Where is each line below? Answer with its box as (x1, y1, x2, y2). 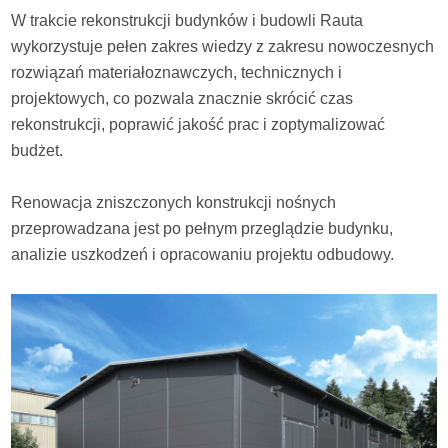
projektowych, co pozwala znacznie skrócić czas (11, 89, 354, 107)
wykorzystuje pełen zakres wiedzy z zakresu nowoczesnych (11, 37, 435, 55)
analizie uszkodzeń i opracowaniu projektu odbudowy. (11, 245, 395, 263)
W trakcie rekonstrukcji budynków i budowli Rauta (11, 11, 364, 29)
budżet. (11, 141, 64, 159)
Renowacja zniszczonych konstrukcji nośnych (11, 193, 337, 211)
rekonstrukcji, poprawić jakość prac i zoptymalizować (11, 115, 386, 133)
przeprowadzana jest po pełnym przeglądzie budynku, (11, 219, 394, 237)
